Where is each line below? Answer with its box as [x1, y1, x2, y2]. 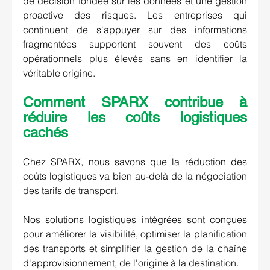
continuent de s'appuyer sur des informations [23, 24, 247, 36]
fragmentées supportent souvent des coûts [23, 38, 247, 51]
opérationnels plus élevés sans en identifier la [23, 52, 247, 65]
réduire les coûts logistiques [23, 109, 247, 126]
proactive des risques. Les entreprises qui [23, 9, 247, 22]
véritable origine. [23, 67, 95, 80]
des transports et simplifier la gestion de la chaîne [23, 242, 247, 255]
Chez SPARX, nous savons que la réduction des [23, 155, 247, 168]
